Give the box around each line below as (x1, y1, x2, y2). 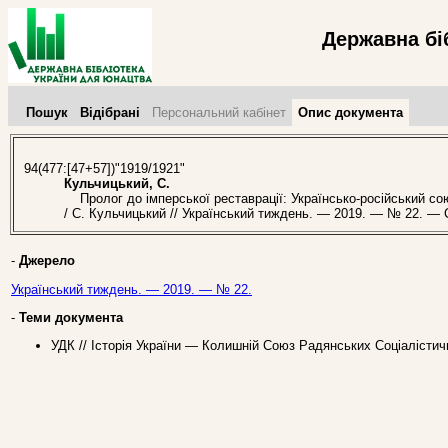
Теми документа (19, 309, 123, 325)
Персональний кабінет (152, 105, 286, 120)
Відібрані (80, 105, 140, 120)
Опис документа (298, 105, 403, 120)
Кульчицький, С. (64, 176, 170, 192)
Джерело (19, 253, 75, 269)
